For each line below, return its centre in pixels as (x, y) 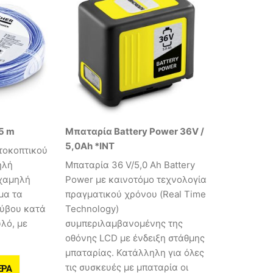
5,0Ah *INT (90, 146)
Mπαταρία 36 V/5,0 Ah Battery (130, 165)
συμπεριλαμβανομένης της (124, 224)
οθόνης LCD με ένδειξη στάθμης (135, 238)
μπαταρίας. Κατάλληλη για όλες (135, 253)
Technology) (92, 209)
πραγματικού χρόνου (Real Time (136, 194)
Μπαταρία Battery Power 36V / (135, 131)
